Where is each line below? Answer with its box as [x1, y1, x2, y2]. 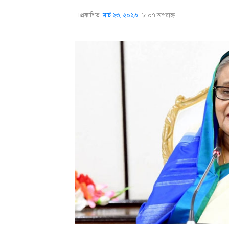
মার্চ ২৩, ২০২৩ [103, 12, 138, 19]
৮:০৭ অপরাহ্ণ [142, 12, 175, 19]
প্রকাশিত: [80, 12, 103, 19]
